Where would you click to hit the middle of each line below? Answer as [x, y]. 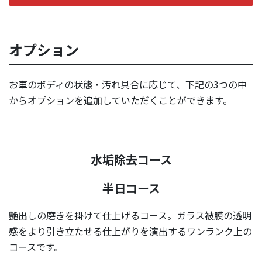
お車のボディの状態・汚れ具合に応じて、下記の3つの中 [128, 84]
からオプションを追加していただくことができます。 [120, 100]
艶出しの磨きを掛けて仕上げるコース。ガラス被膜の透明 [130, 215]
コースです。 [36, 247]
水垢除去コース [131, 159]
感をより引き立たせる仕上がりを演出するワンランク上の [130, 231]
